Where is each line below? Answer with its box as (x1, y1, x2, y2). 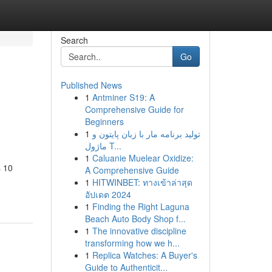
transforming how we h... (84, 237, 180, 249)
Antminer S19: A (92, 91, 155, 103)
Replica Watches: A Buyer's (92, 249, 197, 261)
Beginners (84, 115, 124, 127)
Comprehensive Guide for (84, 103, 184, 115)
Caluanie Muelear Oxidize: (92, 152, 194, 164)
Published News (60, 79, 122, 91)
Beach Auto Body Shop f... (84, 212, 186, 225)
